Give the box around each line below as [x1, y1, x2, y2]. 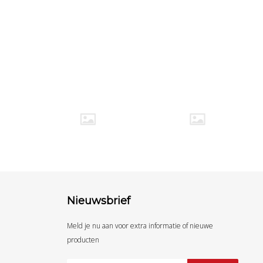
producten [66, 235, 99, 245]
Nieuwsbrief [66, 194, 130, 208]
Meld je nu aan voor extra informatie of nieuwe [66, 221, 213, 231]
